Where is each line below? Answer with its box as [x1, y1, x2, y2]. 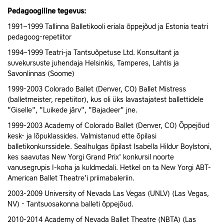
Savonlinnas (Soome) [7, 70, 76, 78]
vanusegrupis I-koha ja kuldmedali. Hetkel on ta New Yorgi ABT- [7, 164, 211, 172]
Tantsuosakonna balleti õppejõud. [26, 201, 133, 208]
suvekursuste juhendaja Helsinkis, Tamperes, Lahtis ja [7, 60, 179, 67]
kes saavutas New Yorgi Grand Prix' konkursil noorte [7, 154, 174, 161]
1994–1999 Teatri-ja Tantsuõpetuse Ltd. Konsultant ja [7, 49, 179, 57]
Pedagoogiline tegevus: [7, 8, 86, 15]
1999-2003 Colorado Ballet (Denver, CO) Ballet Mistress [7, 86, 186, 93]
